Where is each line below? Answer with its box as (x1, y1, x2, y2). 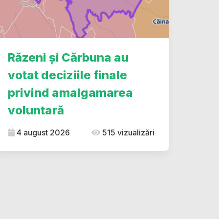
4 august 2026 (15, 128, 70, 137)
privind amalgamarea (8, 86, 133, 100)
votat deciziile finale (8, 68, 127, 82)
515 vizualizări (100, 128, 154, 137)
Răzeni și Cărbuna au (8, 50, 129, 65)
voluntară (8, 103, 64, 117)
